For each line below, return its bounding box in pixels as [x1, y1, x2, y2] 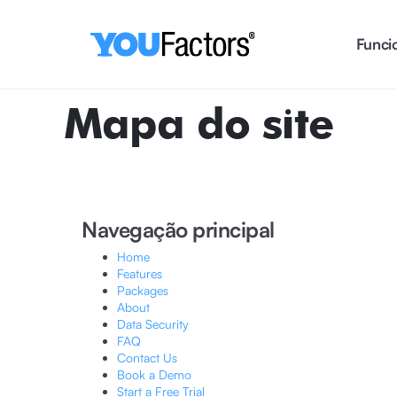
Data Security [117, 316, 189, 331]
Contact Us [117, 350, 177, 365]
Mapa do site [64, 105, 334, 148]
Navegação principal [82, 216, 275, 243]
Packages [117, 283, 168, 298]
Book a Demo [117, 367, 191, 382]
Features [117, 266, 162, 281]
